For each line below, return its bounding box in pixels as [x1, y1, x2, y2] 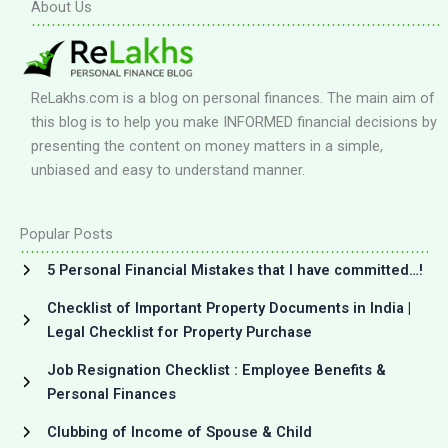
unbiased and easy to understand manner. [30, 161, 305, 180]
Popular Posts [20, 225, 113, 244]
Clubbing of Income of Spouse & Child [47, 423, 312, 442]
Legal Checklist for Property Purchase [47, 323, 312, 342]
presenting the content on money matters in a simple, [30, 137, 383, 156]
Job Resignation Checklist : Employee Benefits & [47, 361, 386, 380]
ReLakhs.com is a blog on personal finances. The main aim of [30, 89, 435, 108]
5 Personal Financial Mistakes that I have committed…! [47, 261, 423, 280]
